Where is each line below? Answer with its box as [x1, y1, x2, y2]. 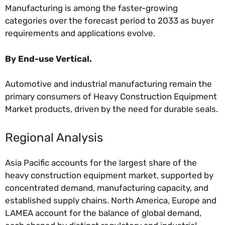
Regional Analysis [5, 130, 103, 145]
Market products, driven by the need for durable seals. [5, 104, 218, 115]
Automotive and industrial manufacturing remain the [5, 79, 212, 89]
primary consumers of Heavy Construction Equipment [5, 91, 217, 102]
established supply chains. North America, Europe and [5, 195, 216, 205]
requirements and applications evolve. [5, 28, 155, 39]
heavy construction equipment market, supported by [5, 170, 213, 180]
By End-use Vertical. [5, 53, 92, 64]
